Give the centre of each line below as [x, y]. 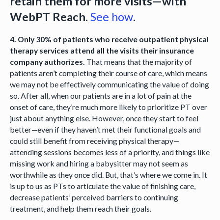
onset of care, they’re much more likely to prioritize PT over [108, 107]
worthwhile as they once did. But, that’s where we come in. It [108, 175]
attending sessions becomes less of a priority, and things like [110, 152]
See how [111, 17]
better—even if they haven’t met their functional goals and [105, 130]
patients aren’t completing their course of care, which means [108, 73]
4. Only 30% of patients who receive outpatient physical [109, 39]
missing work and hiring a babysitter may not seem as [99, 164]
